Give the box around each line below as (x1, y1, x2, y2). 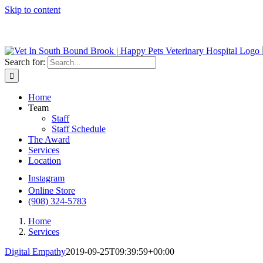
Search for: (5, 57, 45, 67)
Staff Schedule (52, 124, 106, 134)
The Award (28, 134, 70, 144)
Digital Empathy (5, 247, 66, 257)
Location (28, 156, 61, 166)
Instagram (28, 173, 65, 183)
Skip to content (5, 5, 60, 15)
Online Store (28, 186, 75, 195)
